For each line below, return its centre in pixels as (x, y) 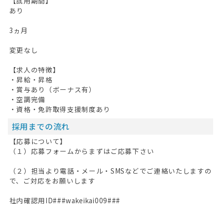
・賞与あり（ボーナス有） (53, 89)
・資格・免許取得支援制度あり (60, 109)
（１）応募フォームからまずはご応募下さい (82, 151)
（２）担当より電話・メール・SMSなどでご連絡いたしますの (110, 170)
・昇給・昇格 (31, 79)
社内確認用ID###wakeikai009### (65, 200)
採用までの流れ (41, 127)
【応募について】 (38, 141)
